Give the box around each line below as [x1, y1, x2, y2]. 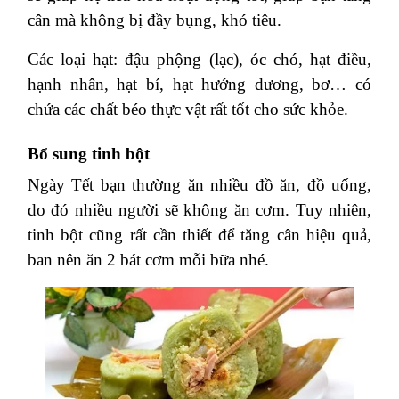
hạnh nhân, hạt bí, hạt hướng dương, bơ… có [28, 74, 371, 94]
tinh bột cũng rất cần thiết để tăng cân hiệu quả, [28, 224, 371, 244]
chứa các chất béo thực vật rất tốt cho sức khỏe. [28, 99, 348, 118]
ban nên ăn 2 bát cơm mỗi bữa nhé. [28, 249, 269, 269]
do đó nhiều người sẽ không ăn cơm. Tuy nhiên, [28, 199, 371, 219]
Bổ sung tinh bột [28, 143, 150, 163]
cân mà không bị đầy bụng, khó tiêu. [28, 10, 281, 29]
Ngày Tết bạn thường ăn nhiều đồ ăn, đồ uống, [28, 175, 371, 194]
